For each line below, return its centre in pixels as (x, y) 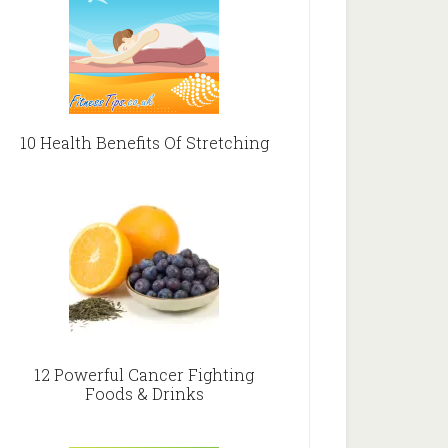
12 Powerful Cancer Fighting (144, 374)
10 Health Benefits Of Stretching (144, 142)
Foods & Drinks (144, 393)
